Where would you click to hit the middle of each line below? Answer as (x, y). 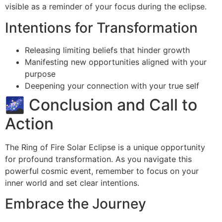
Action (29, 123)
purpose (40, 74)
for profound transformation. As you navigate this (98, 159)
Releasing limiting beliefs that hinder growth (107, 50)
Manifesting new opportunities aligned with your (116, 62)
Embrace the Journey (76, 204)
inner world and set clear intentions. (72, 183)
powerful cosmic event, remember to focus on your (102, 171)
